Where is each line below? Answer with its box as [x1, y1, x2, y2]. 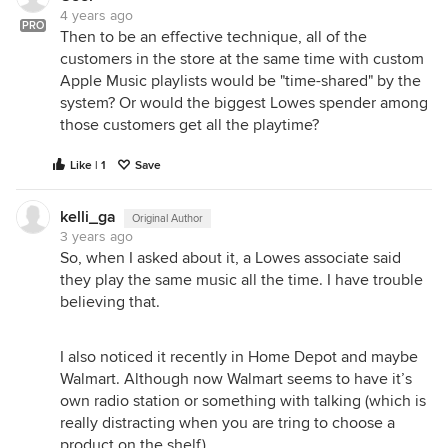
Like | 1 [70, 158, 106, 173]
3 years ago [60, 228, 133, 245]
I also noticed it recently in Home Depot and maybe [60, 347, 418, 367]
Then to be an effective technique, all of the [60, 27, 367, 47]
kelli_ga [60, 207, 116, 227]
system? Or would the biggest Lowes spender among [60, 93, 428, 113]
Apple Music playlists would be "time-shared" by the [60, 71, 421, 91]
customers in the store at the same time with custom [60, 49, 424, 69]
